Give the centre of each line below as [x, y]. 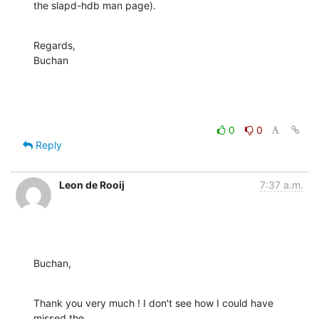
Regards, [54, 46]
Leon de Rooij [92, 185]
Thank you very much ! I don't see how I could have [153, 303]
